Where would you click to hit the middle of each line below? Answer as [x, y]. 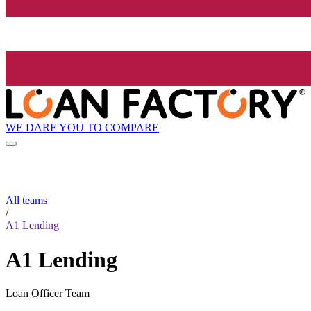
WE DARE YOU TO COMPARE [82, 127]
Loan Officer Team [48, 294]
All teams [26, 201]
